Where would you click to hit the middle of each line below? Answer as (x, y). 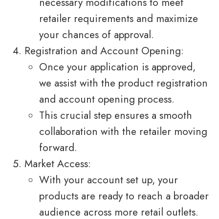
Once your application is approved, (117, 67)
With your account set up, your (109, 180)
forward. (58, 148)
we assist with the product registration (123, 83)
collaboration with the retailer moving (123, 132)
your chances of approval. (97, 35)
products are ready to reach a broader (124, 196)
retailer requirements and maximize (119, 19)
